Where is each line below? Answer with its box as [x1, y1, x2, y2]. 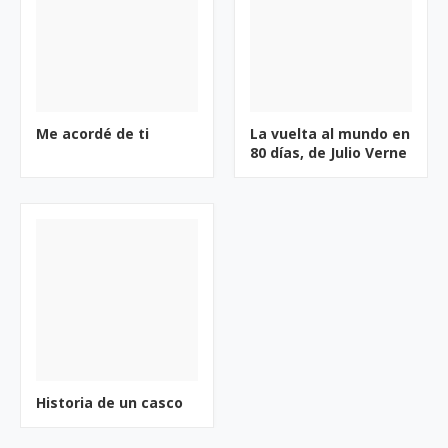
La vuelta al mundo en [250, 124, 410, 143]
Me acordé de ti [36, 124, 149, 143]
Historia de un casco [36, 393, 183, 412]
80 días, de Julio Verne [250, 143, 407, 162]
